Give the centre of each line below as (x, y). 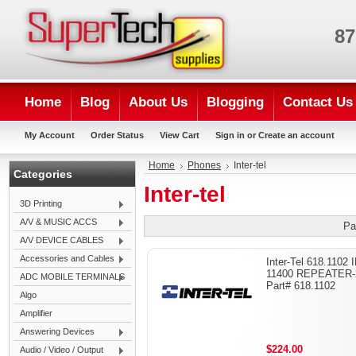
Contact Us (318, 102)
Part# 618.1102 (301, 286)
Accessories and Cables (67, 258)
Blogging (235, 102)
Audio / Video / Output (62, 350)
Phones (204, 165)
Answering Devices (57, 331)
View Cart (180, 135)
